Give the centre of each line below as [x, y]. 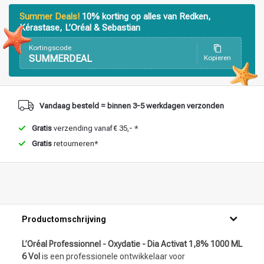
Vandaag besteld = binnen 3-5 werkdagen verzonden [132, 105]
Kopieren [217, 58]
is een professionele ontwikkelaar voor [113, 256]
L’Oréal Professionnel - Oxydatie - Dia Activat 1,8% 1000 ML [132, 244]
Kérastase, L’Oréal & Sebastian [80, 28]
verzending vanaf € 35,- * [95, 128]
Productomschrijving [64, 219]
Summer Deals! [49, 16]
